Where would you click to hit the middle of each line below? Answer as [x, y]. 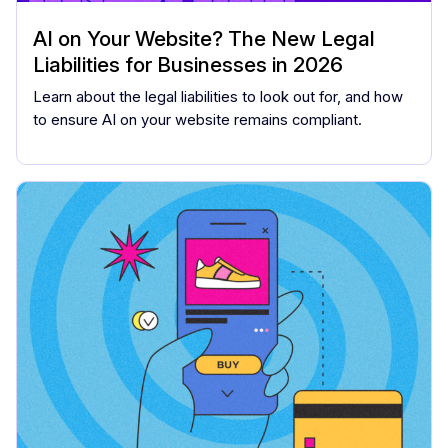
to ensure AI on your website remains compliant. [197, 119]
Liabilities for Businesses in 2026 [188, 64]
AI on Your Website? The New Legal [204, 38]
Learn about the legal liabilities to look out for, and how [218, 96]
